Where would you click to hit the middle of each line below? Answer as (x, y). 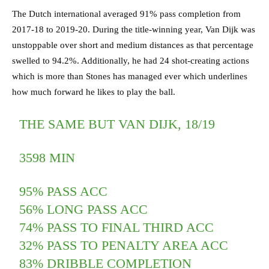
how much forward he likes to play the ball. (94, 92)
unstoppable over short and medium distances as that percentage (133, 45)
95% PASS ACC (64, 192)
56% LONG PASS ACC (84, 210)
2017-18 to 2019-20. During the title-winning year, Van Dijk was (134, 30)
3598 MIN (47, 158)
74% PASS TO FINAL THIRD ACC (117, 228)
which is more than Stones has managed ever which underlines (130, 77)
